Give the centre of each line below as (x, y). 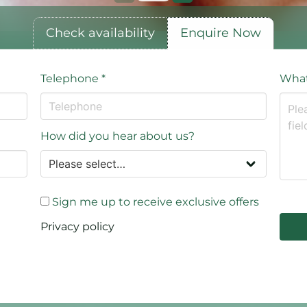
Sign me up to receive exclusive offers (154, 201)
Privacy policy (77, 226)
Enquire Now (221, 33)
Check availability (100, 33)
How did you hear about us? (117, 136)
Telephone (71, 78)
